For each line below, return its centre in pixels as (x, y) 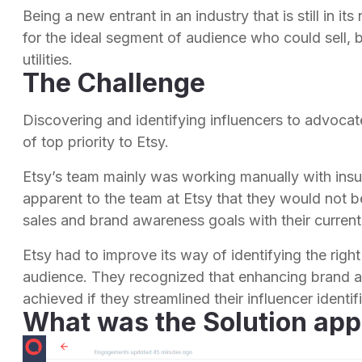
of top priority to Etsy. (96, 142)
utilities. (48, 59)
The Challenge (114, 83)
